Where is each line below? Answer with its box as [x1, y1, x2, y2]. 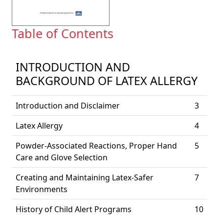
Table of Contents [12, 25, 113, 42]
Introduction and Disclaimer [16, 100, 120, 111]
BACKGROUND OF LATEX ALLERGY [16, 73, 197, 88]
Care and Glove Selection [16, 152, 108, 163]
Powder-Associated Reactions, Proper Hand [16, 140, 177, 151]
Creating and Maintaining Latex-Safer [16, 172, 153, 183]
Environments [16, 184, 67, 195]
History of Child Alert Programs [16, 204, 131, 215]
